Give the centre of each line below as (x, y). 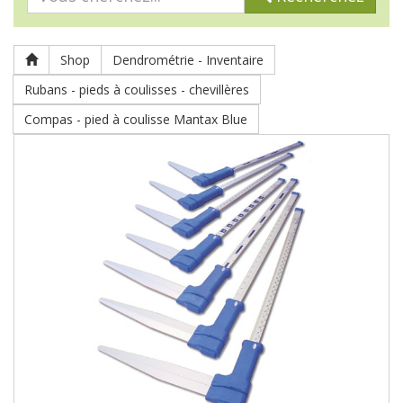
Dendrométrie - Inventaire (188, 60)
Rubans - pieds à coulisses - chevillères (137, 90)
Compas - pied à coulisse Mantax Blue (136, 119)
